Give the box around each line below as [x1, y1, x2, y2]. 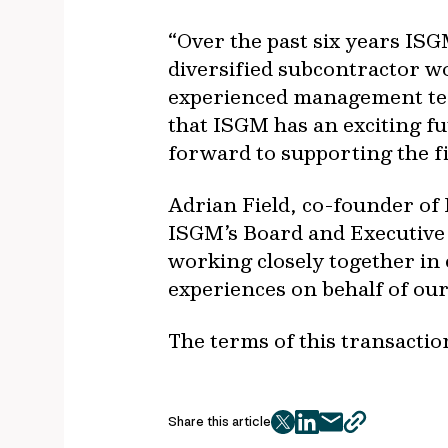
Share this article [168, 413, 271, 430]
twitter [281, 422, 336, 443]
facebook [305, 422, 375, 443]
